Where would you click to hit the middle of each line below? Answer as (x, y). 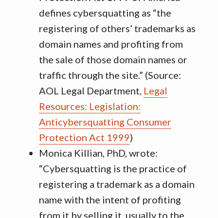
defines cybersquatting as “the (105, 13)
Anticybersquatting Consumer (105, 122)
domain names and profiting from (111, 44)
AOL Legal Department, (91, 91)
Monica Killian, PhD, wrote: (98, 153)
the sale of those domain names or (113, 59)
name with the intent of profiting (110, 200)
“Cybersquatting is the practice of (113, 168)
